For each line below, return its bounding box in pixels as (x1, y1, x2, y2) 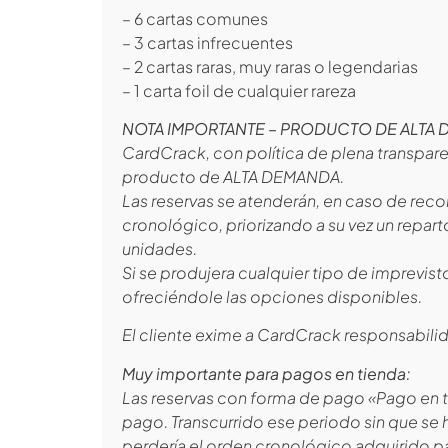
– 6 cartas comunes (122, 7, 268, 29)
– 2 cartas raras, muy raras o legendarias (122, 55, 418, 77)
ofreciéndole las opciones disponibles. (122, 285, 422, 307)
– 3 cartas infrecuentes (122, 31, 293, 53)
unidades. (122, 237, 197, 259)
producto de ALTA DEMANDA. (122, 165, 344, 187)
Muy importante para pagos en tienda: (122, 362, 411, 384)
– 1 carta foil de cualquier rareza (122, 79, 356, 101)
